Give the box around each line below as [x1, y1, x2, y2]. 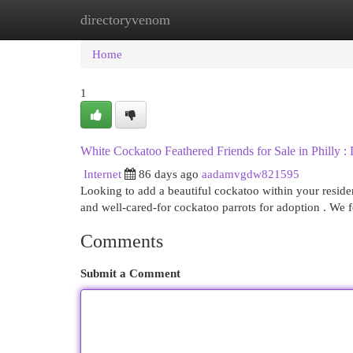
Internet [84, 167, 121, 180]
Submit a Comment [80, 266, 180, 280]
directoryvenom [80, 12, 170, 28]
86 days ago [139, 167, 199, 180]
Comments [80, 231, 163, 251]
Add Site [267, 13, 310, 26]
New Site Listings [158, 13, 243, 26]
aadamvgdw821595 [202, 167, 299, 180]
